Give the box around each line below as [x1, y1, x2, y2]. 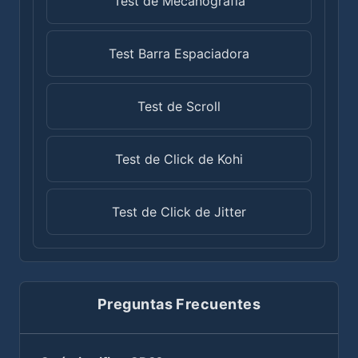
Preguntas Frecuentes [97, 295, 261, 312]
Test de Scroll [137, 97, 221, 114]
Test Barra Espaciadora [109, 45, 249, 62]
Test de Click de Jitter [112, 203, 246, 220]
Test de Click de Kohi [115, 150, 243, 167]
